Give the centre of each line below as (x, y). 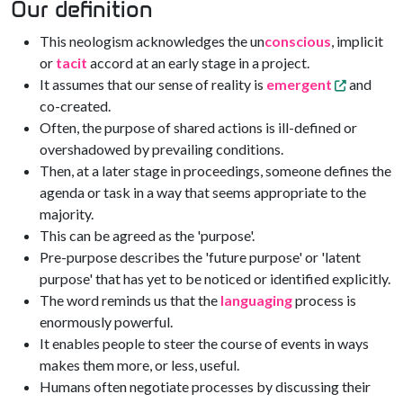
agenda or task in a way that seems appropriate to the (203, 192)
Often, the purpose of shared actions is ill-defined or (198, 127)
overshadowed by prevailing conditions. (161, 149)
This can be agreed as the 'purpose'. (147, 235)
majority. (67, 214)
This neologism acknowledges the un (152, 41)
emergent (299, 84)
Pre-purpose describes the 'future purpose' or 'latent (200, 257)
